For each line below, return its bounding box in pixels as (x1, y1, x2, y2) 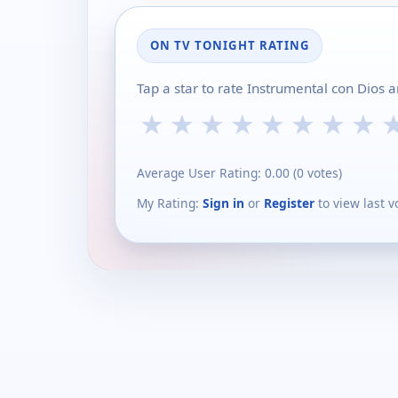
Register (264, 194, 314, 211)
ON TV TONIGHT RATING (150, 37, 309, 54)
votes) (304, 164, 342, 181)
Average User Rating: (137, 164, 265, 181)
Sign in (203, 194, 244, 211)
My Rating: (137, 194, 203, 211)
